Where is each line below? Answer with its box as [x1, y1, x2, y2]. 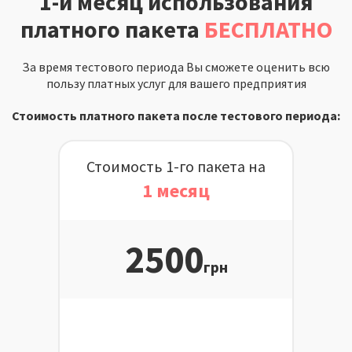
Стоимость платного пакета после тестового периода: [12, 107, 340, 123]
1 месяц [142, 178, 210, 203]
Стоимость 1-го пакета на [86, 156, 266, 176]
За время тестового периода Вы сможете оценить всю [22, 58, 330, 75]
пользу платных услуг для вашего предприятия [46, 75, 306, 91]
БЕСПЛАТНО [203, 13, 332, 44]
